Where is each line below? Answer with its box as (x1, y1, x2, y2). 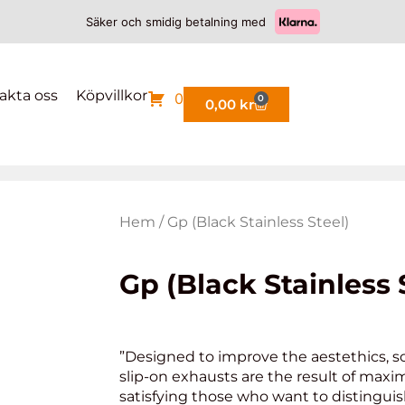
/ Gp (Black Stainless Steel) (155, 213, 349, 231)
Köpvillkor (75, 86, 147, 104)
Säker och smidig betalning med (85, 14, 266, 29)
